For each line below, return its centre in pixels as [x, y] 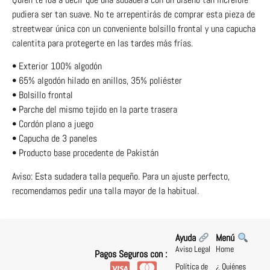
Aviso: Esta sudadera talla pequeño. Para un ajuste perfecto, [121, 176]
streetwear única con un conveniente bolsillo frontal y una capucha [134, 29]
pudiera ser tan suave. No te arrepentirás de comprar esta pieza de [133, 14]
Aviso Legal [193, 249]
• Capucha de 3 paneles [55, 139]
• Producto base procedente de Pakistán [85, 153]
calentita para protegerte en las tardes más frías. [102, 43]
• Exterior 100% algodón [57, 66]
